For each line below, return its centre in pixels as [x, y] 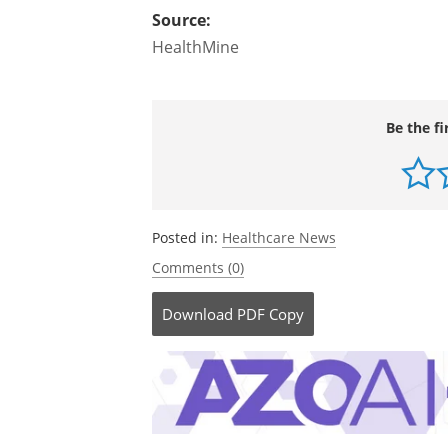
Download [197, 314]
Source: [181, 20]
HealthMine [195, 47]
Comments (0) [198, 267]
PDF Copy [270, 314]
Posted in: [187, 237]
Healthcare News [279, 237]
